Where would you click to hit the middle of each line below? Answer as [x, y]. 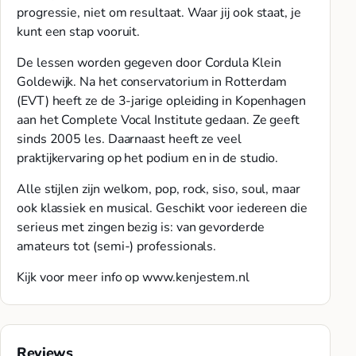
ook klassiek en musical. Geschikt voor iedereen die [162, 209]
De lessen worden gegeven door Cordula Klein [149, 63]
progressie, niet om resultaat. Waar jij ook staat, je [159, 12]
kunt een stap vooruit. [79, 31]
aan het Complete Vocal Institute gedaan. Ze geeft [159, 120]
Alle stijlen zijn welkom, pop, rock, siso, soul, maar [159, 190]
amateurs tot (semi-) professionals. [117, 247]
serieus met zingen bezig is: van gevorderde [141, 228]
